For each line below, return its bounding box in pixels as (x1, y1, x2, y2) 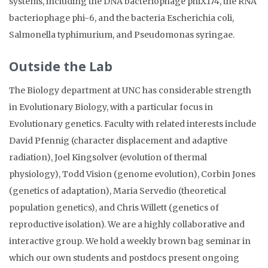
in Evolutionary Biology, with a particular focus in (9, 102, 213, 112)
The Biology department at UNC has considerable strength (9, 85, 251, 96)
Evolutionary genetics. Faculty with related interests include (9, 118, 256, 129)
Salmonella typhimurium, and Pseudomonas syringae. (9, 29, 234, 40)
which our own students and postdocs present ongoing (9, 252, 239, 263)
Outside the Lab (9, 58, 112, 75)
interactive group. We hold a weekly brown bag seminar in (9, 236, 251, 246)
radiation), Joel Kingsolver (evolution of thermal (9, 152, 207, 163)
